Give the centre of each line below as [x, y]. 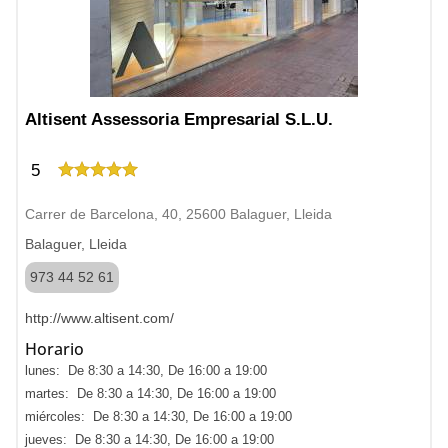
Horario [54, 349]
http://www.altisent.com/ [99, 318]
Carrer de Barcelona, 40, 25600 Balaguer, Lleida [178, 214]
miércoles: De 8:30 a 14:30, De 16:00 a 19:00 [158, 416]
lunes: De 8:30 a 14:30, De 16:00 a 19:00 [146, 370]
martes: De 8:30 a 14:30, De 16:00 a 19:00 [150, 393]
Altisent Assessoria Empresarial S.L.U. [179, 119]
